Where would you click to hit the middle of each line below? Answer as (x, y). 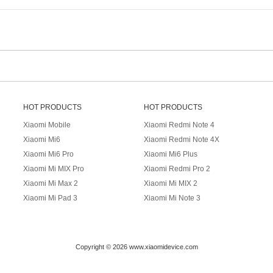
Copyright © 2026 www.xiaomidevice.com (136, 247)
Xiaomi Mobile (47, 125)
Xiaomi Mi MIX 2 (170, 183)
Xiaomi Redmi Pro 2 (177, 169)
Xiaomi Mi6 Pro (49, 154)
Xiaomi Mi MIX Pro (54, 169)
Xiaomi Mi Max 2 (51, 183)
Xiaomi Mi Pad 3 (51, 198)
